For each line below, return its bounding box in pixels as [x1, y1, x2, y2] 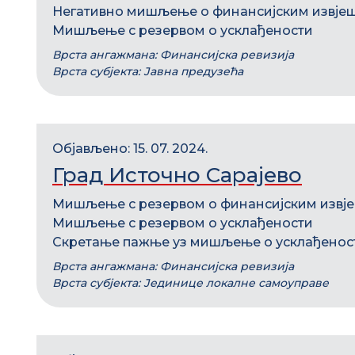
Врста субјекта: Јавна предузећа [52, 64, 243, 78]
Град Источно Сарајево [52, 162, 302, 188]
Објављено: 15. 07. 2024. [52, 141, 208, 156]
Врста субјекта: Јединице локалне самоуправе [52, 276, 329, 290]
